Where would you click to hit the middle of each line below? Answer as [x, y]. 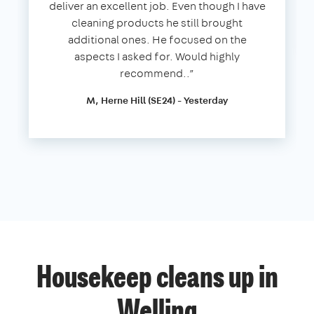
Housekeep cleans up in [157, 279]
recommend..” [157, 73]
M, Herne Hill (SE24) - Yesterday [157, 100]
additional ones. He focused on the [157, 39]
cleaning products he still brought [157, 22]
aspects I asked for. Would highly [157, 56]
